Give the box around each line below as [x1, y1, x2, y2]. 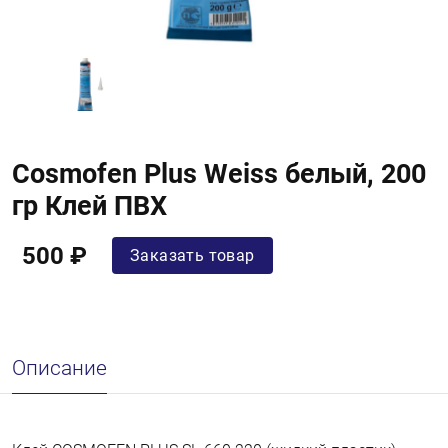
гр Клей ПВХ [12, 190, 167, 222]
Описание [12, 356, 107, 380]
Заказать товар [130, 246, 255, 265]
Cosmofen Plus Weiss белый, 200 [12, 158, 426, 190]
